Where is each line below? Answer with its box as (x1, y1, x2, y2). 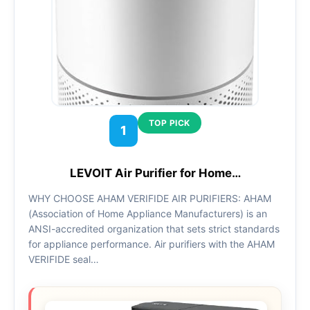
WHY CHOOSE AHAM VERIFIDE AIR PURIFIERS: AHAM (28, 192, 271, 204)
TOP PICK (148, 117, 190, 128)
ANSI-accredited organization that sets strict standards (28, 222, 280, 235)
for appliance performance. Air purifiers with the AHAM (28, 237, 275, 250)
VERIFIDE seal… (28, 253, 99, 265)
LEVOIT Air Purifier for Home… (69, 166, 241, 181)
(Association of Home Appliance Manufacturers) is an (28, 207, 267, 219)
